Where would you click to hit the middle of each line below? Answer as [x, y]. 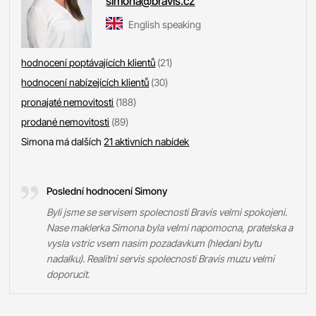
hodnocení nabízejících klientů [85, 82]
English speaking [165, 24]
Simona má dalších [63, 141]
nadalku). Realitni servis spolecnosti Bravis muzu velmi [161, 258]
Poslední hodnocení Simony [107, 190]
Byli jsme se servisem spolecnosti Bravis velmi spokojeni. [167, 212]
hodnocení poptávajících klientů [89, 62]
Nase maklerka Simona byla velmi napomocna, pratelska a [170, 227]
